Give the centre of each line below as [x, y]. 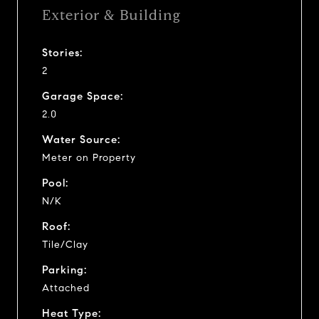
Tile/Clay [65, 244]
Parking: [64, 270]
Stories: [62, 52]
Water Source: [81, 139]
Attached [66, 288]
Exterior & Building [111, 15]
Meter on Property [89, 157]
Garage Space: [83, 96]
